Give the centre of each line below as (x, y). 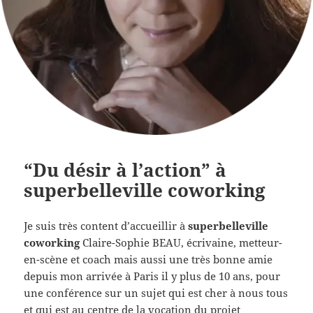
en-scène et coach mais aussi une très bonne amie (148, 259)
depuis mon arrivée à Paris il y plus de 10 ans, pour (152, 276)
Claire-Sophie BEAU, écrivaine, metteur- (181, 242)
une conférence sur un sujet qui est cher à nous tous (156, 292)
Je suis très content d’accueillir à (106, 225)
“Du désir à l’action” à (125, 169)
